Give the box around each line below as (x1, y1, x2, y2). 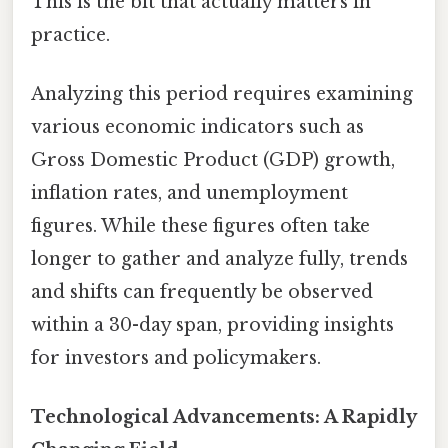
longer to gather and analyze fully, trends (31, 247, 408, 270)
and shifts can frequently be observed (31, 280, 373, 303)
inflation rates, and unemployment (31, 181, 348, 204)
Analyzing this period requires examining (31, 82, 413, 105)
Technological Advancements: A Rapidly (31, 406, 416, 429)
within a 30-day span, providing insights (31, 313, 394, 336)
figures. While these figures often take (31, 214, 370, 237)
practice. (31, 23, 110, 46)
